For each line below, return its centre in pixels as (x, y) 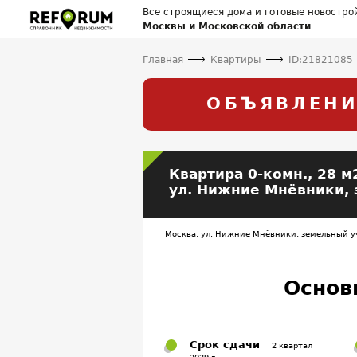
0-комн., (280, 173)
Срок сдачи (224, 344)
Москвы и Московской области (227, 27)
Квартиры (236, 59)
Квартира (209, 173)
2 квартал (292, 345)
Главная (163, 59)
